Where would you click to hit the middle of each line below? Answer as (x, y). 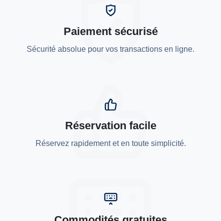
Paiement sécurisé (110, 31)
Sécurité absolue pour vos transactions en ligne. (110, 49)
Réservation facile (110, 126)
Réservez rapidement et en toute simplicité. (110, 143)
